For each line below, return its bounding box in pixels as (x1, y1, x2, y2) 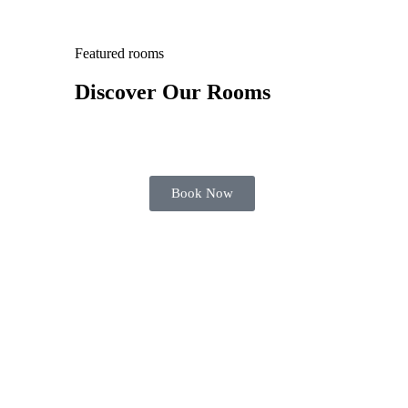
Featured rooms (75, 46, 164, 62)
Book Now (171, 186, 233, 201)
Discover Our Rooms (75, 80, 270, 105)
